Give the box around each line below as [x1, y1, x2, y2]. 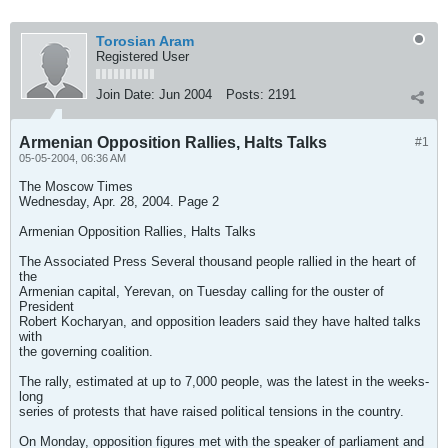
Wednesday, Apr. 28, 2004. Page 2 [19, 194, 219, 209]
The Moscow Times [19, 179, 133, 194]
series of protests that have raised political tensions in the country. [19, 404, 404, 419]
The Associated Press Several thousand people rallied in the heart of [19, 254, 416, 269]
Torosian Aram [96, 33, 194, 49]
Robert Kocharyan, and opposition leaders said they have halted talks [19, 314, 421, 329]
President [19, 299, 74, 314]
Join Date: [96, 87, 155, 102]
